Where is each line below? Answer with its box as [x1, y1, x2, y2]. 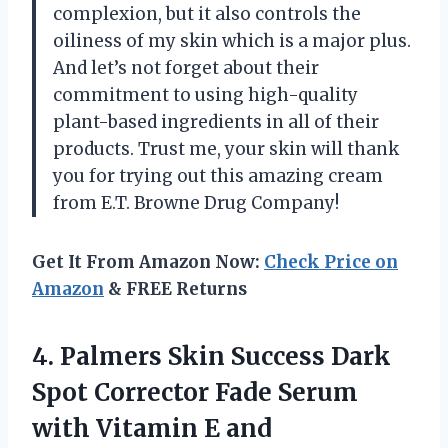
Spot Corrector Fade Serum [32, 377, 358, 409]
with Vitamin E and [32, 413, 272, 445]
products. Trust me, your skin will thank [53, 138, 399, 161]
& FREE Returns [104, 278, 247, 301]
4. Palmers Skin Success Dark [32, 341, 391, 373]
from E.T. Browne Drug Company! [53, 192, 339, 215]
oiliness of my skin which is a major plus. [53, 30, 411, 53]
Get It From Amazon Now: [32, 251, 264, 274]
